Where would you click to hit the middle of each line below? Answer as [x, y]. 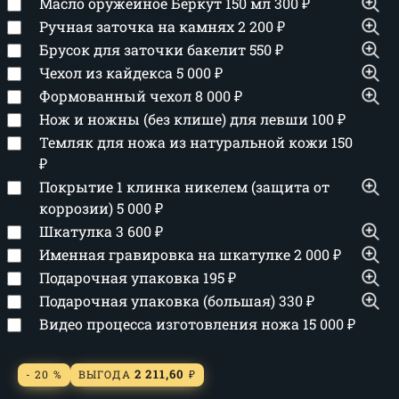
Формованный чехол [117, 96]
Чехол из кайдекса [108, 73]
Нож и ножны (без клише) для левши [175, 119]
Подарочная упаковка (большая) [159, 301]
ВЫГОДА [106, 375]
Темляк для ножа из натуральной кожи [185, 142]
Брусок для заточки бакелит [144, 49]
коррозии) [78, 208]
